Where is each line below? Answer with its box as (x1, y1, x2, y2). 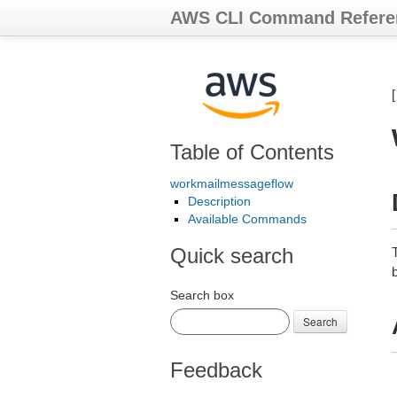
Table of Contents (170, 140, 334, 164)
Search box (170, 288, 234, 302)
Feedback (170, 358, 262, 382)
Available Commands (188, 212, 307, 226)
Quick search (170, 244, 293, 268)
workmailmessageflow (170, 176, 293, 191)
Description (188, 194, 251, 208)
